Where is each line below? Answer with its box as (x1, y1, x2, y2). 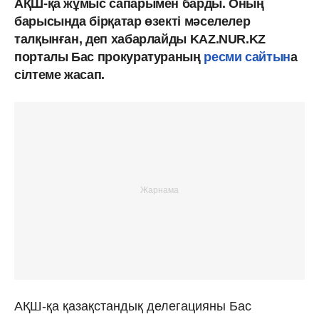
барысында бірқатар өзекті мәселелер (14, 14, 251, 28)
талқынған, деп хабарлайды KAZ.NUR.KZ (14, 31, 266, 46)
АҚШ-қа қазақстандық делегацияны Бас (14, 298, 251, 313)
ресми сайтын (200, 49, 291, 64)
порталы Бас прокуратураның (14, 49, 201, 64)
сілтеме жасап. (14, 67, 105, 82)
